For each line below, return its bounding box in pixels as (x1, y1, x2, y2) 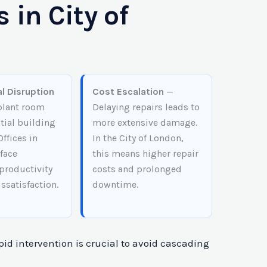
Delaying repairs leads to (92, 101, 200, 113)
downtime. (92, 178, 139, 190)
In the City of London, (92, 132, 184, 144)
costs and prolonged (92, 163, 182, 175)
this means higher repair (92, 147, 199, 159)
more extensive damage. (92, 116, 198, 128)
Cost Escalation (92, 85, 164, 97)
